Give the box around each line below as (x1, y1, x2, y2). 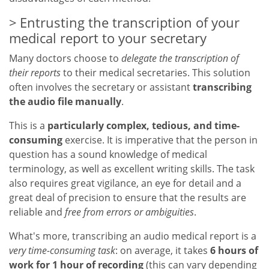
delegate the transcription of (121, 52, 239, 65)
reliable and (9, 205, 65, 219)
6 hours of (210, 244, 258, 258)
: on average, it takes (115, 244, 210, 258)
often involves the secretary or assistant (9, 80, 193, 94)
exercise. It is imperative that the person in (62, 133, 258, 147)
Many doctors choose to (9, 52, 121, 65)
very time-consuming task (9, 244, 115, 258)
